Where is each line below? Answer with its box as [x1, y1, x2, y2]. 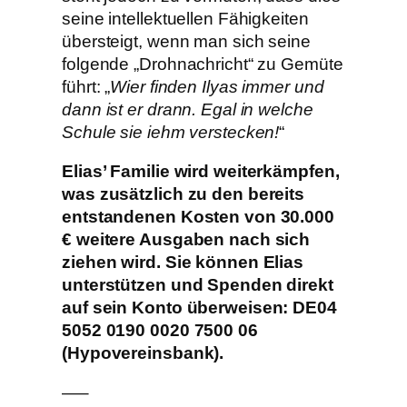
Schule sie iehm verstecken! [62, 122, 280, 142]
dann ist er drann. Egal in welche [62, 99, 313, 119]
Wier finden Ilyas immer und [110, 76, 324, 96]
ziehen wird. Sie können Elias [62, 253, 304, 273]
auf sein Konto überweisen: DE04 [62, 298, 337, 318]
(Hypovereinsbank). [62, 343, 224, 363]
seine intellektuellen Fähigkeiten [62, 8, 309, 28]
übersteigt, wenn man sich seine [62, 31, 311, 51]
